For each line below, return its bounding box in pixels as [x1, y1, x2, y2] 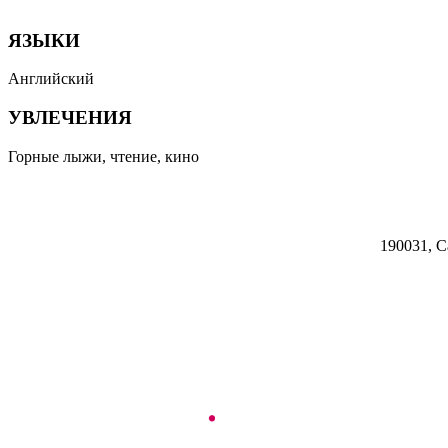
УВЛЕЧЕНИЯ [8, 107, 132, 128]
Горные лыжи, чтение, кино [8, 147, 199, 165]
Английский [8, 70, 94, 88]
